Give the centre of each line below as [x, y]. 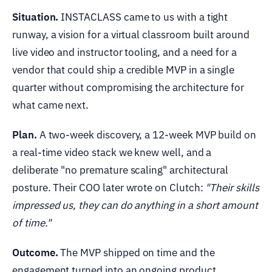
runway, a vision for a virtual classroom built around [131, 34]
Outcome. [35, 252]
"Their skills [232, 187]
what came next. [51, 105]
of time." [32, 223]
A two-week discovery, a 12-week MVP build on [147, 134]
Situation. [36, 17]
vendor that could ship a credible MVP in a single [124, 70]
